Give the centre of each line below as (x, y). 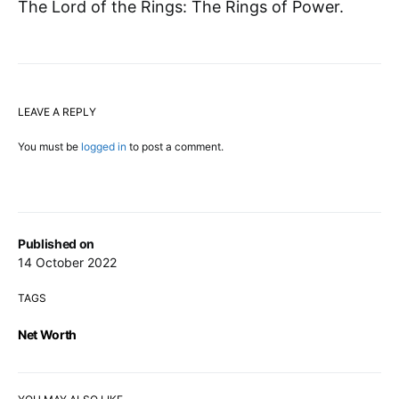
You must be (49, 147)
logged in (104, 147)
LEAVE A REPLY (57, 112)
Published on (56, 244)
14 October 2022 (67, 263)
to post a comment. (175, 147)
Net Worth (47, 335)
